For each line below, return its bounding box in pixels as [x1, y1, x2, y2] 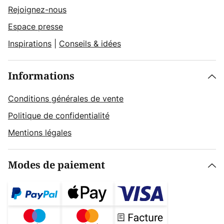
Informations [8, 69, 74, 83]
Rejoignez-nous [8, 4, 66, 15]
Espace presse [8, 21, 63, 32]
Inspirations [8, 38, 51, 49]
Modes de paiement [8, 158, 105, 172]
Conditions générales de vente [8, 93, 123, 104]
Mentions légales [8, 127, 71, 138]
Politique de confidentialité [8, 110, 109, 121]
